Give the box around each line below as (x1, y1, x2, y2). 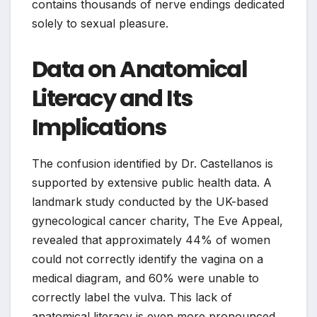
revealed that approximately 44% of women (32, 233, 270, 248)
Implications (32, 111, 166, 144)
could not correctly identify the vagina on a (32, 252, 263, 267)
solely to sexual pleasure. (32, 16, 168, 31)
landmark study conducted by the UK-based (32, 195, 268, 209)
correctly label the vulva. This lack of (32, 290, 232, 305)
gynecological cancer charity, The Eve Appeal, (32, 214, 283, 229)
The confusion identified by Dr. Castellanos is (32, 156, 273, 171)
